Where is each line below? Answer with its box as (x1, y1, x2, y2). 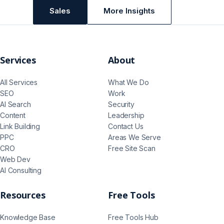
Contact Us (108, 122, 143, 131)
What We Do (108, 78, 149, 87)
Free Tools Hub (108, 213, 158, 222)
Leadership (108, 111, 144, 120)
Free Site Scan (108, 144, 155, 153)
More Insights (103, 6, 155, 16)
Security (108, 100, 134, 109)
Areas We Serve (108, 133, 161, 142)
